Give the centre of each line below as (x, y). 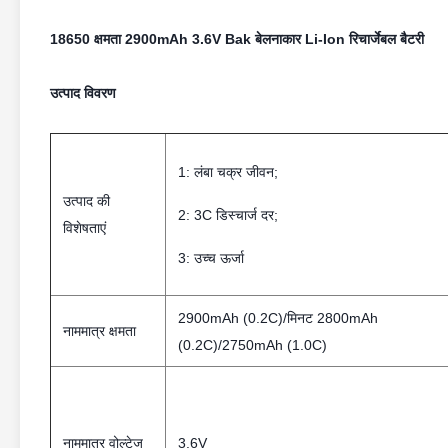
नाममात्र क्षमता (99, 331)
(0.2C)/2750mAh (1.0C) (252, 345)
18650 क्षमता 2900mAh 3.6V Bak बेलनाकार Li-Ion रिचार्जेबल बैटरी (237, 39)
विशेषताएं (84, 228)
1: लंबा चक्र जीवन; (228, 172)
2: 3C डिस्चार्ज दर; (228, 215)
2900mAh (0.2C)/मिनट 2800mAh (278, 318)
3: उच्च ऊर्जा (211, 258)
